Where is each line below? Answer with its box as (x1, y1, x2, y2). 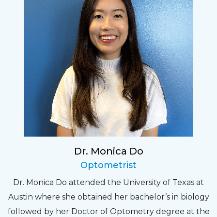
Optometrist (80, 160, 137, 171)
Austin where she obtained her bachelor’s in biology (8, 192, 209, 202)
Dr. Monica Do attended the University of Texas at (13, 178, 204, 187)
